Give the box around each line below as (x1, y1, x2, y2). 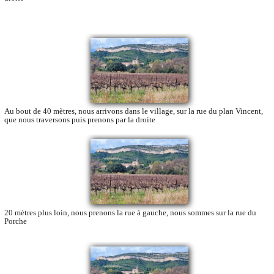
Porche (4, 216, 27, 226)
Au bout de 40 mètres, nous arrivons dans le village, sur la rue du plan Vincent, (4, 106, 263, 116)
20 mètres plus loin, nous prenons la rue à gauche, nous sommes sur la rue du (4, 207, 256, 217)
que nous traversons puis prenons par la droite (4, 115, 155, 125)
